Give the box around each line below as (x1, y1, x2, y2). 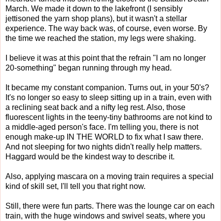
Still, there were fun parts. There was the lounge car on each (5, 201, 215, 210)
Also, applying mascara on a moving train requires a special (5, 172, 214, 181)
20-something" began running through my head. (5, 63, 172, 72)
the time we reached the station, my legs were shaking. (5, 34, 196, 42)
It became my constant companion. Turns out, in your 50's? (5, 83, 209, 92)
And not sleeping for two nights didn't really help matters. (5, 142, 202, 151)
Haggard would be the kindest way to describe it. (5, 152, 175, 161)
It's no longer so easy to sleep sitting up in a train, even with (5, 93, 212, 102)
